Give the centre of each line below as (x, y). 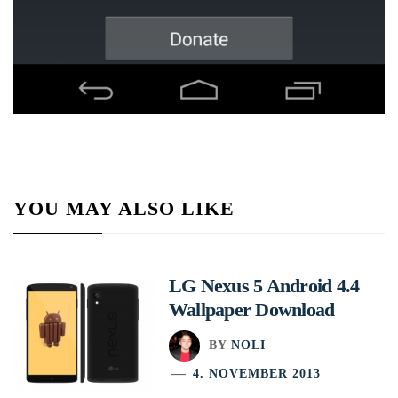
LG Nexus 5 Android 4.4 (264, 285)
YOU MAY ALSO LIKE (124, 208)
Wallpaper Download (252, 309)
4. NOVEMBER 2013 (257, 373)
